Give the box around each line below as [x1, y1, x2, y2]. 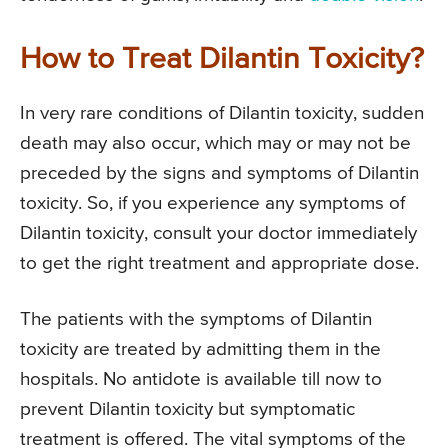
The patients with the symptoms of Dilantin [20, 309, 372, 329]
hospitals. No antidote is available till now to [20, 369, 382, 389]
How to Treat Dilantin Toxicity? [20, 44, 424, 75]
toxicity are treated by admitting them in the [20, 339, 381, 359]
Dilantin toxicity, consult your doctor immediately [20, 223, 417, 243]
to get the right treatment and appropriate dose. [20, 253, 419, 273]
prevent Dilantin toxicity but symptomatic [20, 399, 355, 419]
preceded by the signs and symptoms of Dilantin [20, 163, 419, 183]
